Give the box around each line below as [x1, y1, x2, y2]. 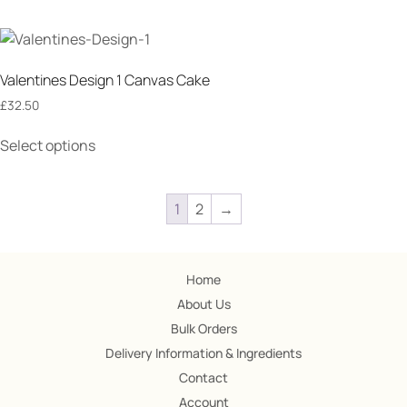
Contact [179, 369, 228, 387]
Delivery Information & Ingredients [105, 344, 302, 362]
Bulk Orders [170, 320, 237, 338]
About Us [176, 295, 231, 313]
